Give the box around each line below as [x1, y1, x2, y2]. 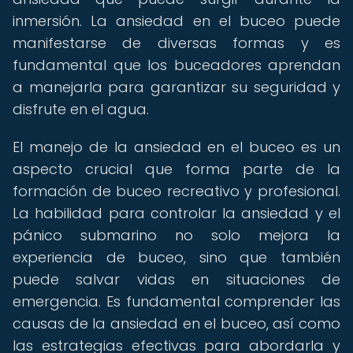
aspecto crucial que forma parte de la [13, 159, 340, 179]
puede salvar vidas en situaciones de [13, 269, 340, 289]
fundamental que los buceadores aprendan [13, 55, 340, 75]
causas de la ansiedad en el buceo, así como [13, 314, 340, 333]
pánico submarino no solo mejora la [13, 225, 340, 245]
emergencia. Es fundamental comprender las [13, 292, 340, 311]
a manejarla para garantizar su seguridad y [13, 77, 340, 97]
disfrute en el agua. [13, 99, 149, 119]
